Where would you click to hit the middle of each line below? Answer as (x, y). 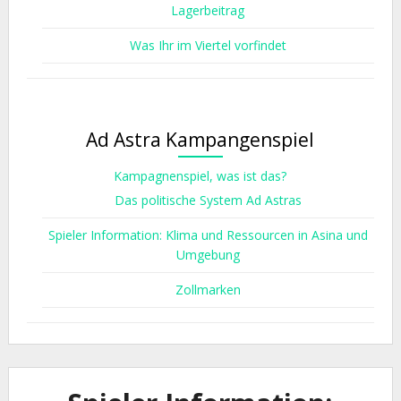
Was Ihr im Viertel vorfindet (208, 45)
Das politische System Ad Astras (208, 200)
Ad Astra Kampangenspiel (200, 140)
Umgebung (208, 255)
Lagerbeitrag (208, 10)
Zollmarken (208, 290)
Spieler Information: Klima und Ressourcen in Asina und (208, 235)
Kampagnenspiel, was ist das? (200, 176)
